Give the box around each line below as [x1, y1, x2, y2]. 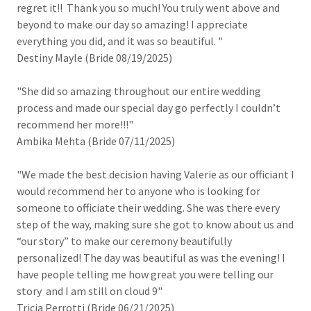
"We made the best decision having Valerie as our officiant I [17, 167, 294, 181]
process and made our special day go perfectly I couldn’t [17, 101, 280, 115]
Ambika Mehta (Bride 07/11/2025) [17, 134, 175, 148]
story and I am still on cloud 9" [17, 284, 162, 298]
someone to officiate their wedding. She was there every [17, 201, 280, 215]
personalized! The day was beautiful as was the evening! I [17, 251, 285, 264]
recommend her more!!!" [17, 117, 133, 131]
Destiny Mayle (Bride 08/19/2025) [17, 51, 172, 65]
